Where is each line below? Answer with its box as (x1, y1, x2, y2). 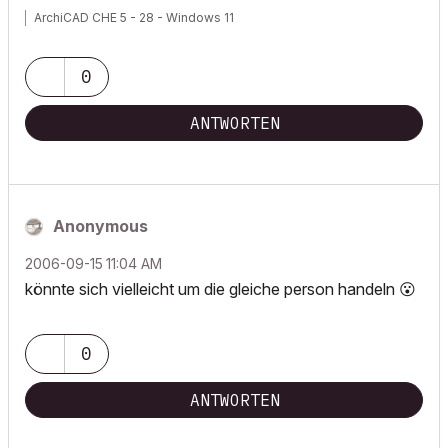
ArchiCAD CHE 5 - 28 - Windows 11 (34, 10, 234, 25)
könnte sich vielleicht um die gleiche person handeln (25, 279, 399, 299)
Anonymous (53, 216, 148, 236)
